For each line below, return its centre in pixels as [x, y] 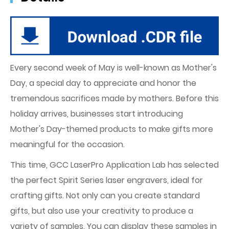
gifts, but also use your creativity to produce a [102, 211]
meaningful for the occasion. [67, 145]
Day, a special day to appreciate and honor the [103, 83]
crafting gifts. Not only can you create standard [105, 196]
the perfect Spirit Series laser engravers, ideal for [107, 180]
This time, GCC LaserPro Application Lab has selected [114, 165]
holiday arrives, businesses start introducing [97, 114]
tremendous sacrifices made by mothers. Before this [114, 99]
